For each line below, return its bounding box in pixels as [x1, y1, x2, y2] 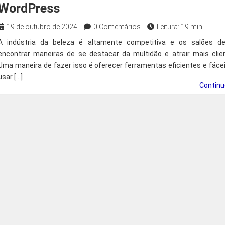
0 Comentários [93, 23, 141, 31]
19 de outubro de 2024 [7, 23, 77, 31]
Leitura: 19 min [157, 23, 202, 31]
